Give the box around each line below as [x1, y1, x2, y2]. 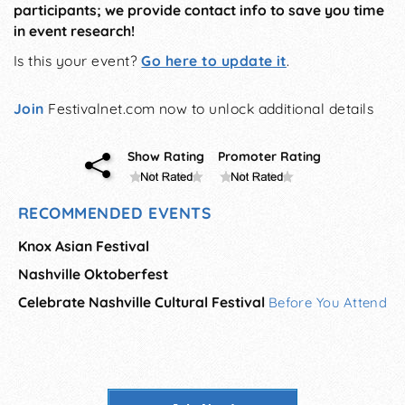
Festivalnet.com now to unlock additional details [43, 99, 374, 118]
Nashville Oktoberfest [17, 264, 168, 283]
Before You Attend [268, 293, 388, 311]
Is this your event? [14, 52, 142, 71]
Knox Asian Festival [17, 236, 149, 255]
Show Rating [127, 147, 204, 165]
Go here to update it [141, 52, 287, 71]
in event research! [14, 22, 135, 41]
